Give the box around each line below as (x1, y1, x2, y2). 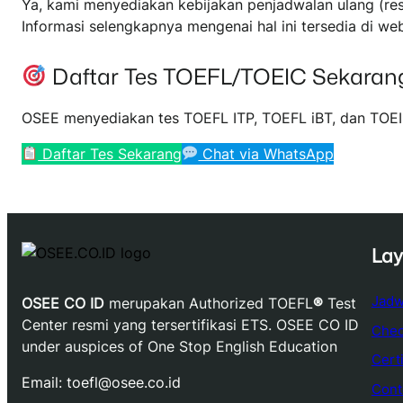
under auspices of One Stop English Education (22, 336, 337, 355)
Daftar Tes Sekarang (38, 144, 183, 163)
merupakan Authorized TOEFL (104, 293, 313, 312)
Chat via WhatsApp (198, 144, 335, 163)
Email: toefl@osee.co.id (22, 372, 181, 391)
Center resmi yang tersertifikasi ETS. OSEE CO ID (22, 315, 359, 334)
